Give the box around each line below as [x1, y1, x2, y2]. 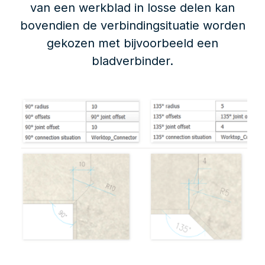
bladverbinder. [92, 53, 173, 68]
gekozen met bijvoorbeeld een [47, 35, 218, 50]
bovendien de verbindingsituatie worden [20, 18, 245, 33]
